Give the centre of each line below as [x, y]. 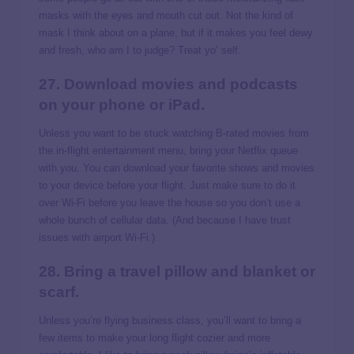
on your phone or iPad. [122, 105]
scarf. [59, 292]
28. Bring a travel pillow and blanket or [177, 272]
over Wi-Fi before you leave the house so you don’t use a [169, 203]
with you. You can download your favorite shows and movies [177, 168]
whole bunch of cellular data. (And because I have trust [165, 220]
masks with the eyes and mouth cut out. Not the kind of [166, 15]
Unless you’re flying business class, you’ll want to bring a [170, 321]
